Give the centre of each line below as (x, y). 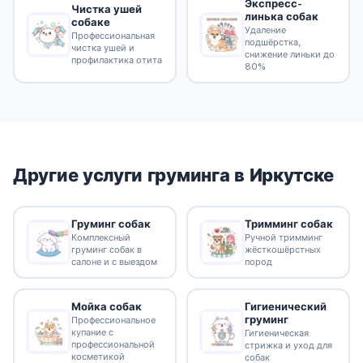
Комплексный (100, 237)
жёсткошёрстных (282, 249)
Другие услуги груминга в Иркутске (174, 175)
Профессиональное (113, 320)
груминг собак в (106, 249)
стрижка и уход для (288, 345)
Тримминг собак (288, 223)
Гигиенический (285, 306)
